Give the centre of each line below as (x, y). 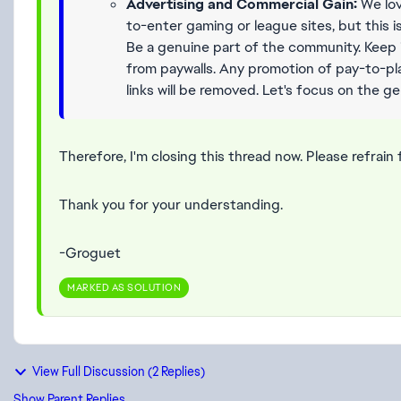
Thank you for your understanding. (171, 205)
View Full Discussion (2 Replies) (119, 371)
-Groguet (90, 253)
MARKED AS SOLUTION (124, 287)
